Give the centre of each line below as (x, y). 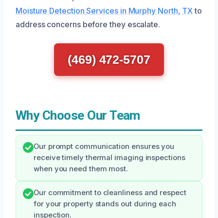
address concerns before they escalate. (88, 25)
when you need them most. (81, 169)
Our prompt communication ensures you (104, 147)
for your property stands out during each (105, 204)
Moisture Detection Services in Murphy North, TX (104, 11)
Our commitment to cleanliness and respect (110, 193)
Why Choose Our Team (78, 116)
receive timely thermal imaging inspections (109, 158)
